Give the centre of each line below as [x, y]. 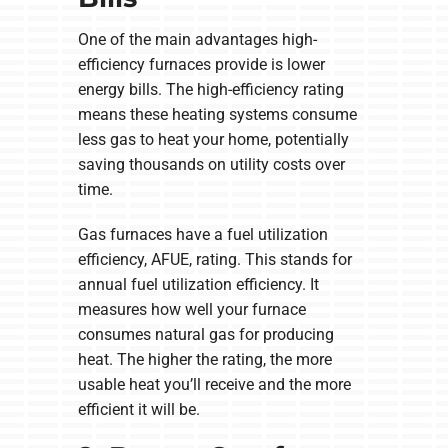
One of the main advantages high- [197, 39]
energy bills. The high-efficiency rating [210, 89]
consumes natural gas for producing [205, 334]
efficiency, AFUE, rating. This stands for [214, 259]
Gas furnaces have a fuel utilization [202, 234]
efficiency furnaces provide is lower [201, 64]
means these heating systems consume [217, 114]
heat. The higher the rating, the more [204, 359]
